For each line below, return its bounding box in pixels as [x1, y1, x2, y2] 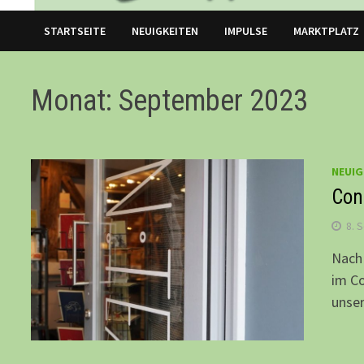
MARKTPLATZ [293, 24, 360, 39]
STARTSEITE [44, 24, 106, 39]
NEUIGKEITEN [132, 24, 199, 39]
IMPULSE [224, 24, 268, 39]
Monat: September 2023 [31, 84, 309, 119]
